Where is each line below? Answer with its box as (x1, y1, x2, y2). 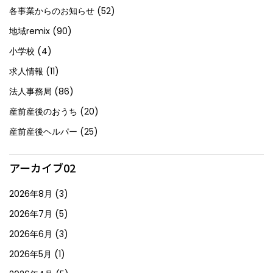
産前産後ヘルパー (9, 125, 77, 138)
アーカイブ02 (9, 159, 76, 175)
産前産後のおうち (9, 105, 77, 118)
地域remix (9, 24, 50, 37)
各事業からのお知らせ (9, 4, 94, 17)
